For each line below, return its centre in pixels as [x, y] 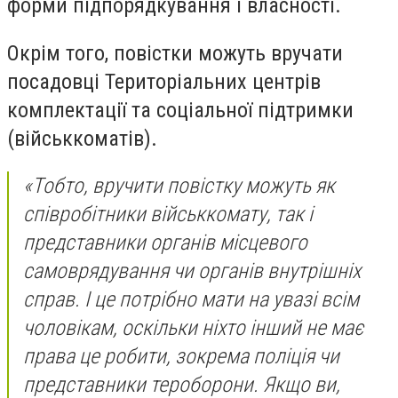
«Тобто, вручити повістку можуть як [179, 186]
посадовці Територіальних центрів [164, 81]
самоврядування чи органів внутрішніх [192, 271]
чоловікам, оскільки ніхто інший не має [193, 328]
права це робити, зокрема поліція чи [181, 357]
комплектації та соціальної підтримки [180, 110]
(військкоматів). [82, 138]
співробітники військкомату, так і [168, 215]
